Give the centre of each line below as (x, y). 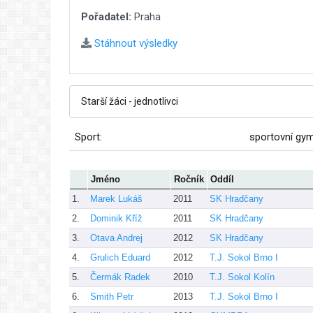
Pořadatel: (106, 16)
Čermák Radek (120, 277)
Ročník (189, 179)
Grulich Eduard (120, 257)
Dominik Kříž (116, 218)
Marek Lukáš (116, 198)
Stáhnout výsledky (134, 43)
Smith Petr (112, 296)
